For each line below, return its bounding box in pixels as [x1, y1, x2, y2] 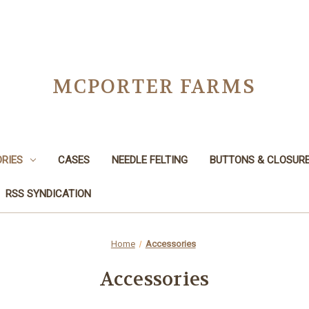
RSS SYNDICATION [6, 187, 91, 200]
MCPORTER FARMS [52, 74, 257, 99]
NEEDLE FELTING [111, 153, 188, 166]
